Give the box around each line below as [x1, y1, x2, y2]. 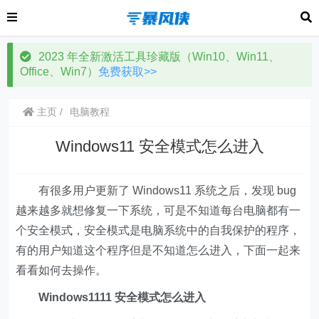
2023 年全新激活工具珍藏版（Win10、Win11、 [38, 51, 280, 63]
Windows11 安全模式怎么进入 [55, 137, 264, 155]
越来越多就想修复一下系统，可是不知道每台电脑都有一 [16, 204, 301, 216]
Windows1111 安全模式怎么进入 [16, 291, 206, 303]
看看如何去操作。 [16, 264, 108, 276]
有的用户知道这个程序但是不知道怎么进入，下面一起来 [16, 244, 301, 256]
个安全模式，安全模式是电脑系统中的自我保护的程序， [16, 224, 301, 236]
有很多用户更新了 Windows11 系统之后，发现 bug [16, 184, 297, 197]
